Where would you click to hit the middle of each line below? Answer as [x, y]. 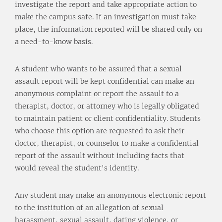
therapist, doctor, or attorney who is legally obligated [107, 106]
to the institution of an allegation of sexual [89, 207]
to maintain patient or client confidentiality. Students [108, 118]
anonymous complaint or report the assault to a [97, 93]
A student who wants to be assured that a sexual [98, 69]
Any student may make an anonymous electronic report [111, 195]
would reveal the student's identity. [77, 168]
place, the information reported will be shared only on [109, 29]
